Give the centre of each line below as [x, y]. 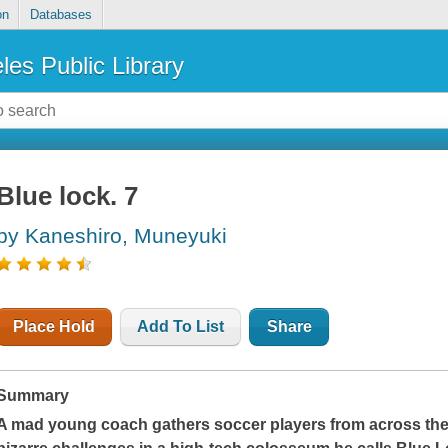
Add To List [181, 327]
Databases [60, 15]
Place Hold [54, 327]
